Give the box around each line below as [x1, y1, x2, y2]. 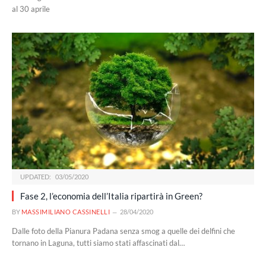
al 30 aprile [12, 4, 50, 14]
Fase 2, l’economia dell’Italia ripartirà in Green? [20, 190, 202, 201]
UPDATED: [20, 172, 51, 180]
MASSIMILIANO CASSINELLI [21, 207, 110, 216]
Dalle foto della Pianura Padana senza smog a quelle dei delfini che [12, 226, 235, 236]
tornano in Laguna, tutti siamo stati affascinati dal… [12, 237, 185, 248]
